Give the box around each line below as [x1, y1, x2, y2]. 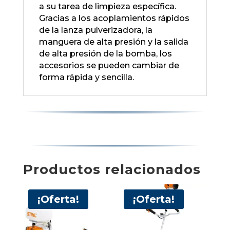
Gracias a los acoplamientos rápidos [39, 13, 189, 24]
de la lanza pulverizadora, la [39, 25, 152, 35]
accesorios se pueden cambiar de [39, 61, 179, 71]
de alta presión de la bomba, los [39, 49, 172, 59]
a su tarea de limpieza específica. [39, 2, 176, 12]
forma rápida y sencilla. [39, 72, 134, 83]
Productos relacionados [23, 161, 201, 178]
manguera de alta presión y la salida [39, 37, 188, 47]
